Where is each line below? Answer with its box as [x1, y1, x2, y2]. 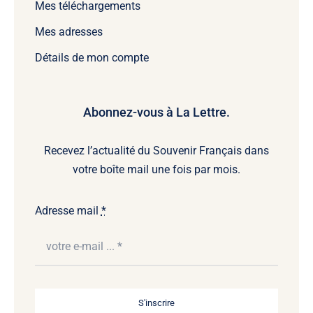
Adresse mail [34, 204, 101, 218]
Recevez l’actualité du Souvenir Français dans [44, 144, 269, 158]
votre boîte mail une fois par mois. [73, 163, 240, 177]
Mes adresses [34, 25, 103, 39]
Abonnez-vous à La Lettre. [83, 105, 230, 120]
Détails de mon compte [34, 51, 149, 65]
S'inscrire [138, 297, 175, 308]
